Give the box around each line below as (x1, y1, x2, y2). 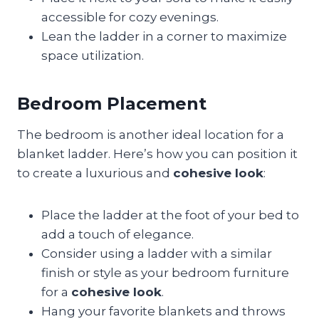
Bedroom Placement (17, 93, 206, 114)
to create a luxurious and (17, 165, 173, 180)
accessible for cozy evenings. (41, 9, 219, 24)
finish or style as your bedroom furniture (41, 265, 289, 280)
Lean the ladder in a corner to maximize (41, 28, 287, 43)
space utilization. (41, 48, 144, 63)
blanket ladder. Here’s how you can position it (17, 146, 298, 161)
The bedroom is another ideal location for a (17, 127, 284, 142)
